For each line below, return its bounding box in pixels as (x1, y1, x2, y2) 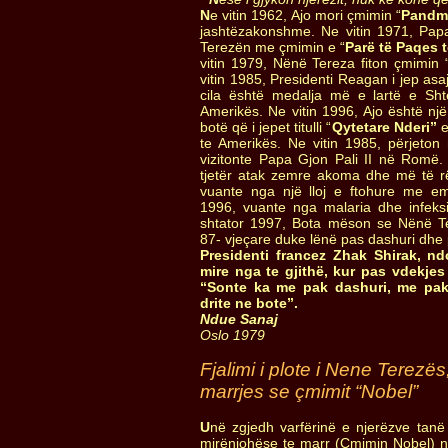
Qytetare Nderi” (331, 119, 437, 135)
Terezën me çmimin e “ (200, 39, 345, 55)
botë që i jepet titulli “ (200, 119, 332, 135)
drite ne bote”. (200, 295, 298, 311)
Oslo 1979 (200, 327, 265, 343)
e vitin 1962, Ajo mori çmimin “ (210, 7, 402, 23)
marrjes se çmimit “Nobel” (200, 381, 418, 402)
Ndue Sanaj (200, 311, 278, 327)
